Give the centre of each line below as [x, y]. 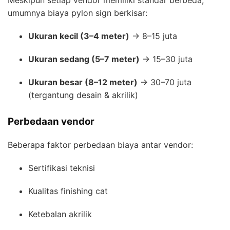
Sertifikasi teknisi [62, 168]
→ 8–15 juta [153, 36]
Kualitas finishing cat [68, 191]
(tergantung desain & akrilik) [83, 95]
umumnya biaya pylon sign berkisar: [78, 13]
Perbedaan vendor [51, 121]
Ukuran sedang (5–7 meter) [84, 59]
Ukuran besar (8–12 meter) [83, 82]
